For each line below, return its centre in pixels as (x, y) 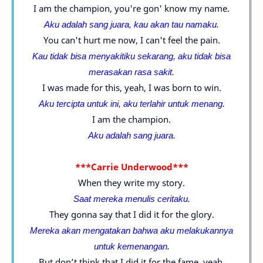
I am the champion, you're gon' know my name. (131, 8)
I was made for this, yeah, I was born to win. (131, 87)
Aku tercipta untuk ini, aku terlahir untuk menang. (131, 103)
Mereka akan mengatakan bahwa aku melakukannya (131, 230)
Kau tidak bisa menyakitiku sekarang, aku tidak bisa (131, 56)
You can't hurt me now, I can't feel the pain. (131, 40)
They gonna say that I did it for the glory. (131, 214)
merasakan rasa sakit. (131, 72)
